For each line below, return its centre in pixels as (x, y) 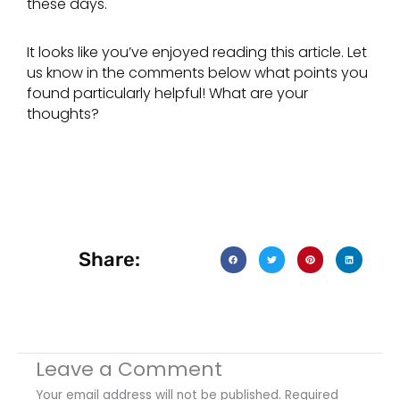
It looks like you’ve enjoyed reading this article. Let (197, 53)
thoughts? (63, 114)
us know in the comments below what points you (197, 73)
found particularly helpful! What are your (167, 94)
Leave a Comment (129, 369)
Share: (109, 259)
